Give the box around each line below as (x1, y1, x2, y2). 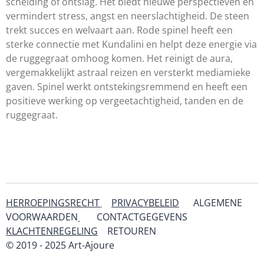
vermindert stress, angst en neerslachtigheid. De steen (6, 9, 249, 22)
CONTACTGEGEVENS (97, 210, 187, 223)
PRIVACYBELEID (111, 196, 179, 209)
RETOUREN (107, 225, 156, 237)
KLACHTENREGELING (6, 225, 98, 237)
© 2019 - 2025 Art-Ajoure (6, 239, 114, 252)
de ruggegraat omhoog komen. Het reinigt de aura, (6, 52, 233, 65)
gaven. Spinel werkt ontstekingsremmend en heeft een (6, 80, 247, 93)
